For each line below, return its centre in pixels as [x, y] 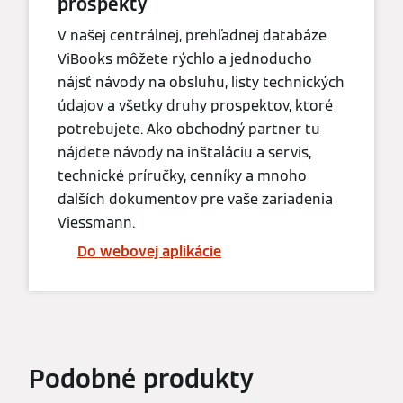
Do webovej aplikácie [149, 252]
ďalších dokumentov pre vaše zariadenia [195, 200]
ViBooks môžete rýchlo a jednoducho [185, 59]
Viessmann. [96, 223]
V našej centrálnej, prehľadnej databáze [192, 36]
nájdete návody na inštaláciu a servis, [184, 153]
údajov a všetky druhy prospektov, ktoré [195, 106]
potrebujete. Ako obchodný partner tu [189, 130]
